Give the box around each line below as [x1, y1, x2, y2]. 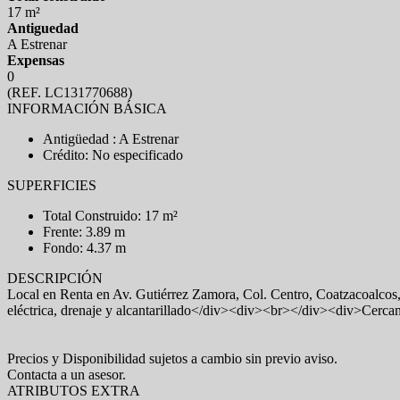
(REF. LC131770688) [7, 85, 132, 100]
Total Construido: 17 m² [43, 208, 178, 223]
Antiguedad [7, 21, 79, 36]
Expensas [7, 53, 64, 68]
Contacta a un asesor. [7, 367, 126, 382]
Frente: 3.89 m [43, 224, 125, 239]
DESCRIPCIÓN [7, 271, 103, 286]
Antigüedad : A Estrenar [43, 131, 179, 146]
